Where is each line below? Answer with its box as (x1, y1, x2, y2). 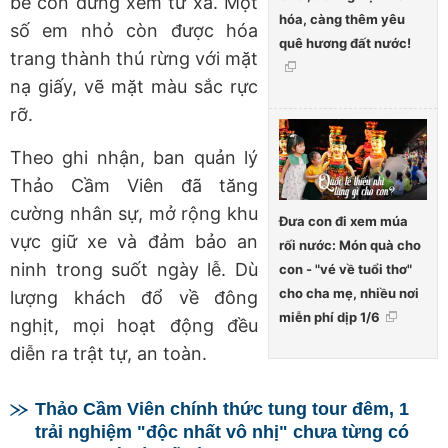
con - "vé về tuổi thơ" (279, 261, 412, 278)
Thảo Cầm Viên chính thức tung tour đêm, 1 (35, 398, 409, 419)
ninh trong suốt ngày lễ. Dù (10, 258, 258, 280)
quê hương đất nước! (279, 35, 411, 52)
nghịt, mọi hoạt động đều (10, 314, 258, 336)
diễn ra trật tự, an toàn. (10, 342, 207, 364)
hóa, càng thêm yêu (279, 11, 405, 28)
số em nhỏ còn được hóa (10, 19, 258, 41)
